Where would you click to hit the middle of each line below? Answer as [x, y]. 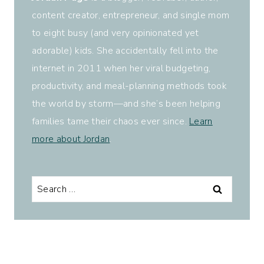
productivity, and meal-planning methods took [130, 86]
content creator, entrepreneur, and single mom [131, 15]
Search [46, 184]
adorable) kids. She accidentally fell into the [125, 50]
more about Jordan [71, 139]
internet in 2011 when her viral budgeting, [121, 68]
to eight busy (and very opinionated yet [115, 33]
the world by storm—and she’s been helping [126, 103]
